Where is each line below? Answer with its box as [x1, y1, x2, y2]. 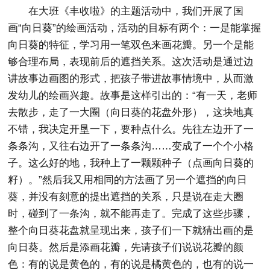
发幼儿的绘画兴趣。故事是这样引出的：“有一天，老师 [8, 90, 258, 101]
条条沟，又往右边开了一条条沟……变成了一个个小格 [8, 140, 254, 152]
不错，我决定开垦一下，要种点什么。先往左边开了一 [8, 124, 254, 135]
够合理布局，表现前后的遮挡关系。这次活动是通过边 [8, 56, 254, 67]
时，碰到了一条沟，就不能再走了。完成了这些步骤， [8, 208, 254, 219]
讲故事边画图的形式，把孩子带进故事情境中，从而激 [8, 73, 254, 84]
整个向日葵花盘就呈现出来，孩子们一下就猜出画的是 [8, 225, 254, 236]
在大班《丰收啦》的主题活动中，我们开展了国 [28, 5, 244, 17]
